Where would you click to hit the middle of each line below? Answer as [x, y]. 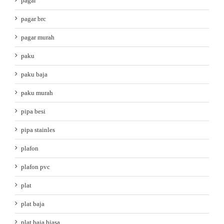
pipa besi [33, 111]
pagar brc [33, 19]
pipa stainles [38, 130]
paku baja [34, 74]
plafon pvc [35, 167]
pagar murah [38, 37]
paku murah [37, 93]
